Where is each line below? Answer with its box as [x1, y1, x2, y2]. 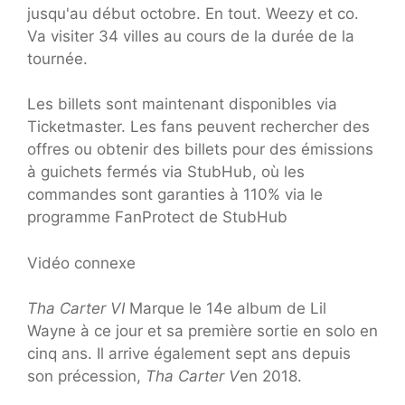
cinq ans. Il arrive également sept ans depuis [27, 344, 351, 363]
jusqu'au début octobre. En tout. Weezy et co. [27, 4, 359, 23]
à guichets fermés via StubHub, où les [27, 163, 305, 182]
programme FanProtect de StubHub [27, 208, 287, 227]
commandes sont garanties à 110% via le [27, 185, 323, 204]
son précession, [27, 367, 146, 386]
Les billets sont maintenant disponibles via [27, 95, 337, 114]
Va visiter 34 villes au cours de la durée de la [27, 26, 354, 45]
